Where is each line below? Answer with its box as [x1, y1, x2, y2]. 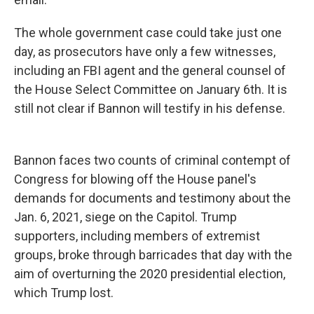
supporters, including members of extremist [14, 228, 260, 243]
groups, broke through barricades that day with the [14, 247, 292, 262]
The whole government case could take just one [14, 25, 282, 40]
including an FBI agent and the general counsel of [14, 63, 286, 78]
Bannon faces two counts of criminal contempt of [14, 153, 291, 168]
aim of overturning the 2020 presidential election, [14, 266, 285, 281]
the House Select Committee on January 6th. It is [14, 82, 287, 97]
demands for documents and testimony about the [14, 191, 291, 205]
